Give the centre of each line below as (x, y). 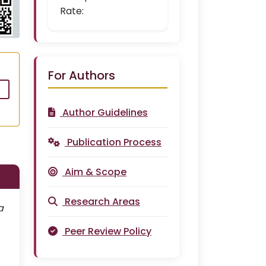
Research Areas (102, 202)
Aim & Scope (96, 172)
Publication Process (114, 142)
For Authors (82, 75)
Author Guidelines (105, 113)
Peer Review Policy (108, 231)
